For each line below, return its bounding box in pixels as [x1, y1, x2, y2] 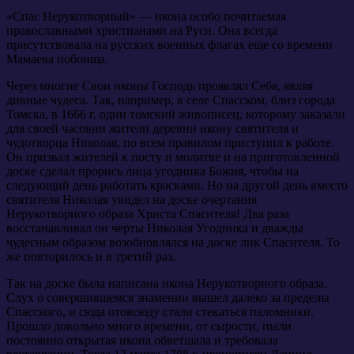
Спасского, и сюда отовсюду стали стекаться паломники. [6, 304, 314, 318]
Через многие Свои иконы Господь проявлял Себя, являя [6, 78, 313, 92]
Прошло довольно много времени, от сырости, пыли [6, 318, 292, 333]
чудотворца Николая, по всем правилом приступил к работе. [6, 135, 334, 149]
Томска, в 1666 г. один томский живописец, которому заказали [6, 107, 345, 121]
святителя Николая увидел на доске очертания [6, 192, 257, 206]
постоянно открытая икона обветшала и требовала [6, 333, 278, 347]
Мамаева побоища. [6, 51, 108, 66]
